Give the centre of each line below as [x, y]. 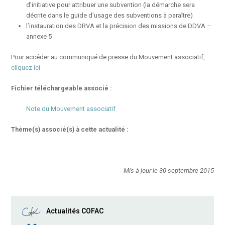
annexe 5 [39, 36]
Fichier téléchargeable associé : [62, 88]
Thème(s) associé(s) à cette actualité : [70, 129]
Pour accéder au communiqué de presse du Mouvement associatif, [108, 57]
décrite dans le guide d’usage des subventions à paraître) [110, 15]
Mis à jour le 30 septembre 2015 [168, 171]
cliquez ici [26, 68]
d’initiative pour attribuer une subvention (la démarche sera [111, 5]
